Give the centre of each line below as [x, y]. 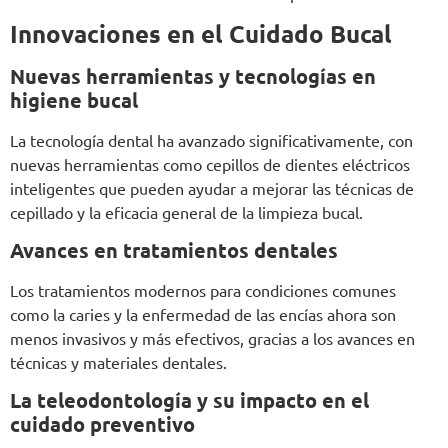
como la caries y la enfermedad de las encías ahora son [203, 313]
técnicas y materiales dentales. [118, 361]
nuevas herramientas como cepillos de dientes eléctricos [210, 163]
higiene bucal [74, 99]
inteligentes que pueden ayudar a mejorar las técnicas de [212, 187]
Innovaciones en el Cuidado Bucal [201, 33]
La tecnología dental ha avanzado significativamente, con [211, 139]
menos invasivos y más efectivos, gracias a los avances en [212, 337]
